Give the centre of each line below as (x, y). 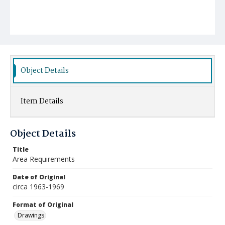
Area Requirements (44, 159)
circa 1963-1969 (38, 187)
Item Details (42, 101)
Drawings (31, 215)
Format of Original (43, 205)
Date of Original (39, 177)
